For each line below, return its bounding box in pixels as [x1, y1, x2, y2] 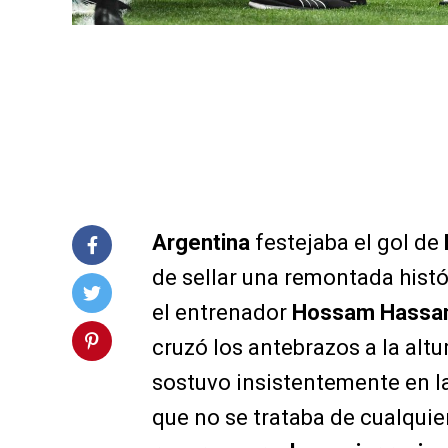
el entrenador [152, 300, 292, 326]
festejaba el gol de [250, 230, 444, 256]
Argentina [152, 230, 250, 256]
